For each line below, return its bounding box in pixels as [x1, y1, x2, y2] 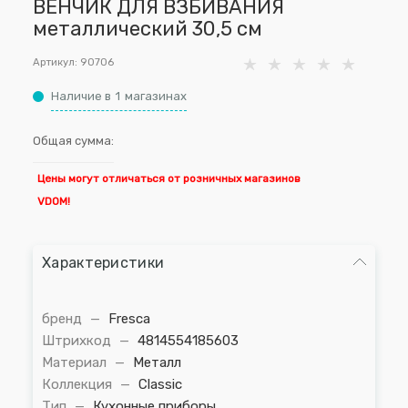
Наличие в [51, 89, 111, 103]
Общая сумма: [33, 134, 114, 148]
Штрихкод [42, 332, 115, 349]
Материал [42, 354, 110, 371]
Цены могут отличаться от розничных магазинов [37, 172, 301, 185]
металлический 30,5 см [33, 16, 262, 41]
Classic [138, 376, 182, 393]
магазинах [125, 89, 187, 103]
